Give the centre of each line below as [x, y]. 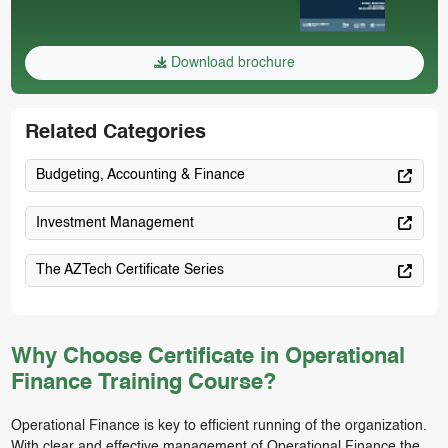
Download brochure [231, 62]
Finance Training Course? [143, 383]
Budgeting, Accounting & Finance [140, 175]
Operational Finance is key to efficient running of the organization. [218, 426]
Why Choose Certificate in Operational [207, 357]
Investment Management [115, 222]
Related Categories [115, 132]
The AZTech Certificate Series [130, 270]
